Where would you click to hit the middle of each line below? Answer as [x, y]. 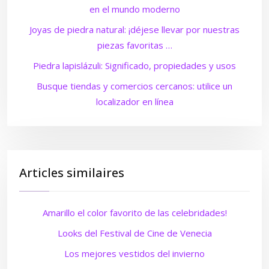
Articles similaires [72, 173]
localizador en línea [134, 101]
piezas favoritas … [134, 45]
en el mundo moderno [134, 9]
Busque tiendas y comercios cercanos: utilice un [134, 86]
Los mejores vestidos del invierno [134, 253]
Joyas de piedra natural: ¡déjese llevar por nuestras [134, 29]
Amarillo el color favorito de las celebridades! [134, 213]
